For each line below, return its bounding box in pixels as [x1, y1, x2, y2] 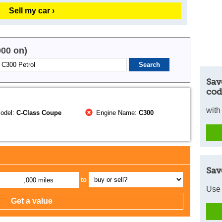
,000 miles [24, 176, 54, 184]
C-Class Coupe [16, 109, 62, 117]
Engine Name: [94, 109, 139, 117]
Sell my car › [9, 6, 55, 15]
